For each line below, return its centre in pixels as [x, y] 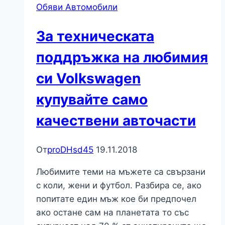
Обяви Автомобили [77, 7]
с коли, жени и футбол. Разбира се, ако [119, 185]
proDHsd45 [70, 149]
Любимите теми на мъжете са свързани [121, 172]
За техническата [95, 36]
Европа [129, 24]
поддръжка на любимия [122, 58]
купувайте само [92, 100]
